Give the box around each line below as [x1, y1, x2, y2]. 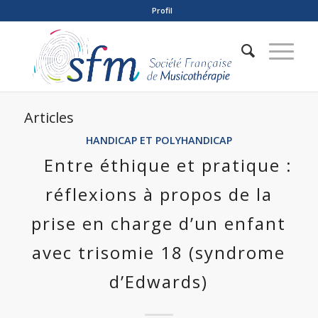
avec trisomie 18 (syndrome [32, 241, 286, 264]
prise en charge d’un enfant [31, 212, 287, 235]
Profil [152, 5, 173, 16]
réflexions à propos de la [45, 182, 273, 206]
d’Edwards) [109, 270, 209, 293]
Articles [23, 108, 74, 127]
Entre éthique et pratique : [44, 153, 293, 177]
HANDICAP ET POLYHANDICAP [85, 133, 232, 147]
